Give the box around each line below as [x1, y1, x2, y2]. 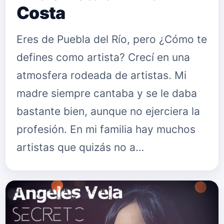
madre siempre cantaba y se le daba [16, 87, 197, 99]
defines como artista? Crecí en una [16, 51, 190, 63]
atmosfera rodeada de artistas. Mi [16, 69, 186, 81]
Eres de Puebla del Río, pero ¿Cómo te [16, 33, 207, 45]
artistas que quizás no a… [16, 141, 144, 153]
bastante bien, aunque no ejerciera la [16, 105, 200, 117]
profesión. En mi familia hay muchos [16, 123, 195, 135]
